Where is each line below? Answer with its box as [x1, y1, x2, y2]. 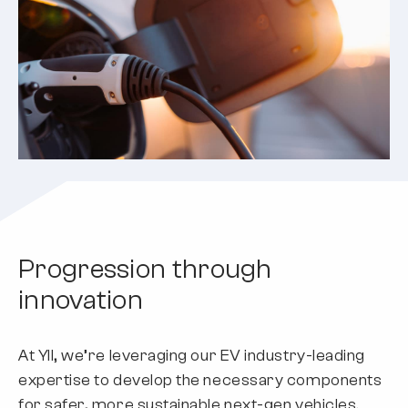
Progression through [18, 253, 272, 285]
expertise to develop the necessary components [18, 371, 382, 390]
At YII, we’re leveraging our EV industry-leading [18, 346, 365, 365]
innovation [18, 284, 144, 316]
